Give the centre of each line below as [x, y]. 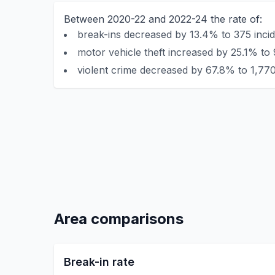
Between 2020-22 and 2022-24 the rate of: [163, 19]
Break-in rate [99, 262]
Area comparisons [119, 219]
